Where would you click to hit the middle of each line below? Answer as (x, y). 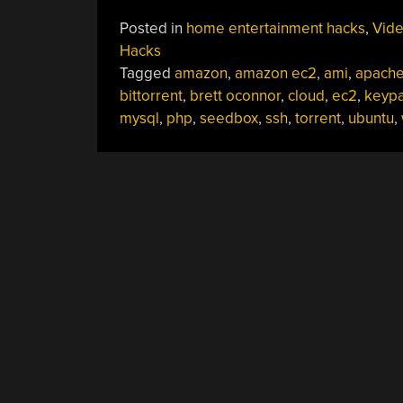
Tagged (147, 73)
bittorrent (151, 95)
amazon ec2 (275, 73)
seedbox (228, 118)
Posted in (152, 28)
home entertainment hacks (275, 28)
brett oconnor (235, 95)
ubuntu (371, 118)
